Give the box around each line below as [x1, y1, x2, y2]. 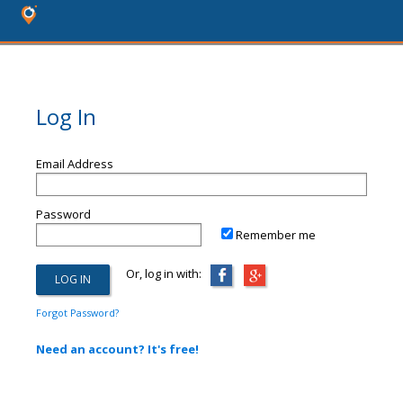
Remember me [236, 227, 316, 243]
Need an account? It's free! [36, 341, 199, 357]
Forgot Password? [36, 306, 119, 319]
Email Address [36, 156, 113, 172]
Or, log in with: [110, 265, 201, 282]
